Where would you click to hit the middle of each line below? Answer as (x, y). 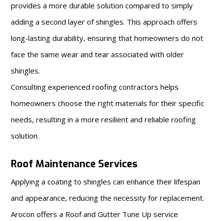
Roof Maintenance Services (74, 164)
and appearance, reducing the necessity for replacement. (108, 198)
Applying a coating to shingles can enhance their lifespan (106, 181)
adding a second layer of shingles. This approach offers (104, 21)
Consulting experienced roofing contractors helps (95, 87)
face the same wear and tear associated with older (98, 54)
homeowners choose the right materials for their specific (108, 103)
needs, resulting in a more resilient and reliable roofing (104, 119)
